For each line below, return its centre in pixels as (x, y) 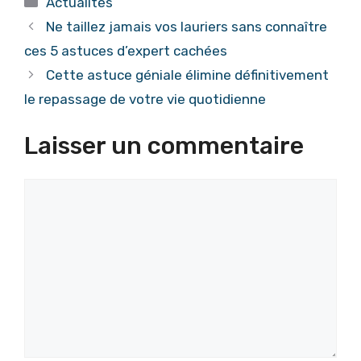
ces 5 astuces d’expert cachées (126, 50)
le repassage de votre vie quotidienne (145, 99)
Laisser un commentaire (164, 146)
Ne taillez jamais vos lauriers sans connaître (187, 26)
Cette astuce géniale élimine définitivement (188, 75)
